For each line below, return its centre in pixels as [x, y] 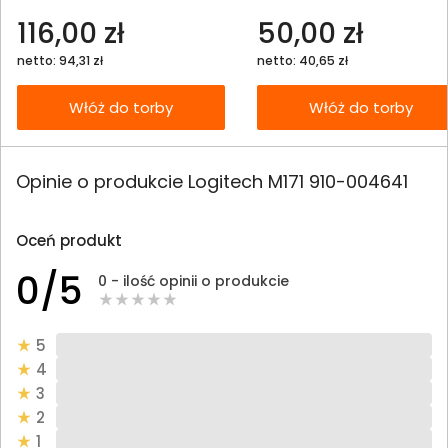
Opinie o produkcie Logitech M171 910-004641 [212, 182]
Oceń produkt [69, 241]
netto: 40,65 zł [302, 60]
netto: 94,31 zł [60, 60]
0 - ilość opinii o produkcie [193, 280]
